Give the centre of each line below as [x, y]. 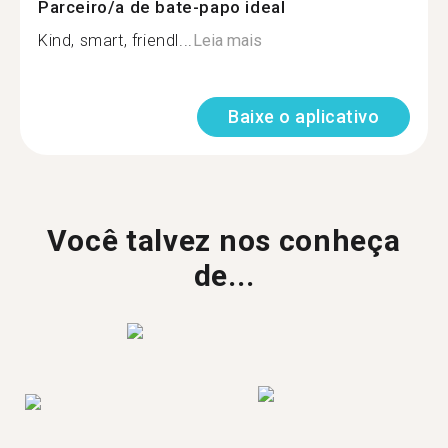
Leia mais [227, 40]
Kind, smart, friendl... [115, 40]
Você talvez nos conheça [224, 240]
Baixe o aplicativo [303, 116]
